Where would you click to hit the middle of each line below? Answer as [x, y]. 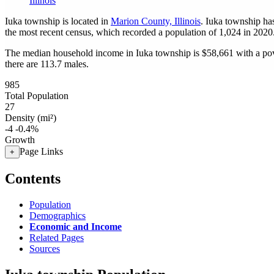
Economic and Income [76, 226]
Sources [45, 248]
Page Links [41, 151]
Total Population [37, 96]
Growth [20, 140]
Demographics [57, 215]
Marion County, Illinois [156, 21]
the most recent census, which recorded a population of [112, 32]
